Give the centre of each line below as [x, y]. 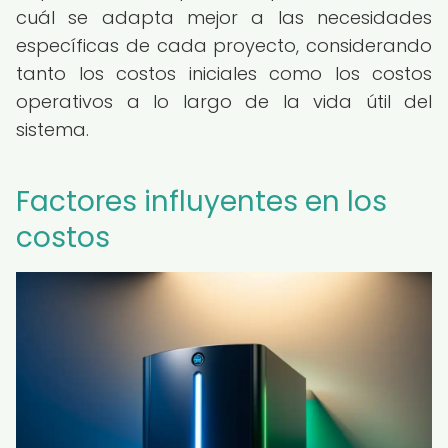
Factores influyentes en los [201, 201]
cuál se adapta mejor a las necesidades [224, 17]
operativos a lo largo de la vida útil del [224, 101]
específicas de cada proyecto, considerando [224, 45]
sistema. [52, 129]
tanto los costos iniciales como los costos [224, 73]
